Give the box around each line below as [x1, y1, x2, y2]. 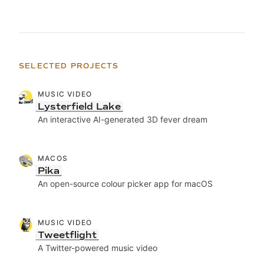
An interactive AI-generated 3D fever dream [38, 114, 207, 125]
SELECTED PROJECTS [19, 62, 119, 71]
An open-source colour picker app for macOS [38, 179, 213, 189]
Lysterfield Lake [38, 101, 121, 113]
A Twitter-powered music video [38, 243, 157, 253]
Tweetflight [38, 229, 97, 241]
